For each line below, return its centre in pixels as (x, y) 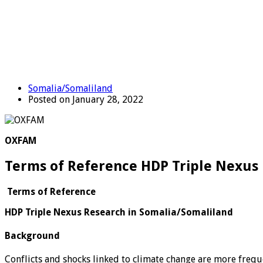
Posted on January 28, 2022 (86, 99)
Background (32, 235)
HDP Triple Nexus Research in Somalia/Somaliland (119, 212)
